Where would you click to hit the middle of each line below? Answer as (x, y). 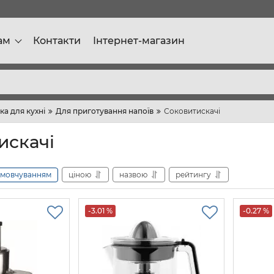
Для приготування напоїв (105, 111)
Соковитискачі (192, 111)
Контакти (57, 40)
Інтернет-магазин (139, 40)
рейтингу (193, 174)
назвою (133, 174)
